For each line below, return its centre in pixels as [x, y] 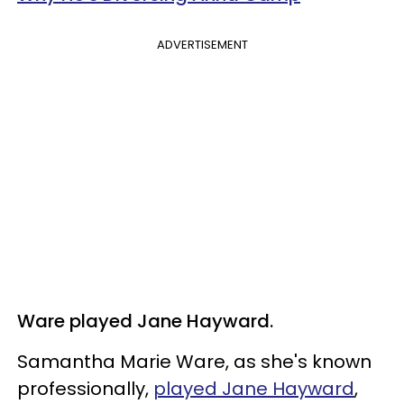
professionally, [85, 388]
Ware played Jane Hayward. [147, 321]
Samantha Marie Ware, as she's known [194, 361]
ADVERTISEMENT [202, 44]
